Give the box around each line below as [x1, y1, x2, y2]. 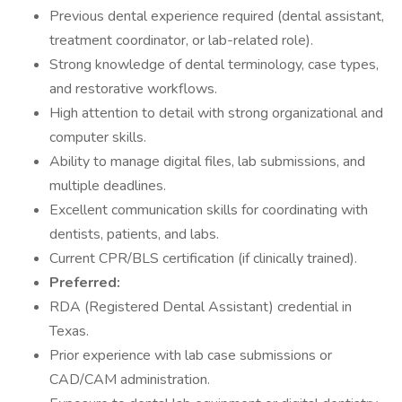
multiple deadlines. [49, 176, 166, 196]
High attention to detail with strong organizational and [49, 103, 383, 123]
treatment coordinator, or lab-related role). [49, 31, 313, 50]
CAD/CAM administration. [49, 370, 210, 389]
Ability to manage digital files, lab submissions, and [49, 152, 365, 171]
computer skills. [49, 127, 146, 147]
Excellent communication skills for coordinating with [49, 200, 368, 220]
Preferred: [49, 273, 120, 293]
